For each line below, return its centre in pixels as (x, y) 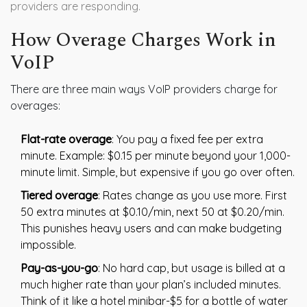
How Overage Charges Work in (143, 40)
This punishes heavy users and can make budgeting (151, 229)
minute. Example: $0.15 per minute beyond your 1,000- (156, 156)
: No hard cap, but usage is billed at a (192, 268)
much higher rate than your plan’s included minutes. (151, 285)
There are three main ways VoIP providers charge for (144, 89)
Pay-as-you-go (59, 268)
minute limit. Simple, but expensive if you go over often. (158, 172)
